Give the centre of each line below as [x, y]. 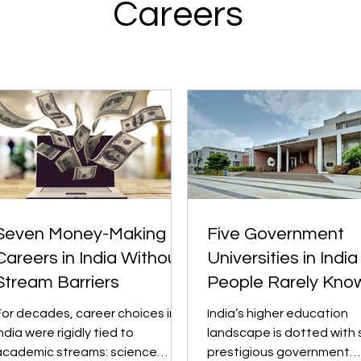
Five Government [276, 234]
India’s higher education [278, 313]
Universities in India [282, 258]
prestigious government [278, 352]
